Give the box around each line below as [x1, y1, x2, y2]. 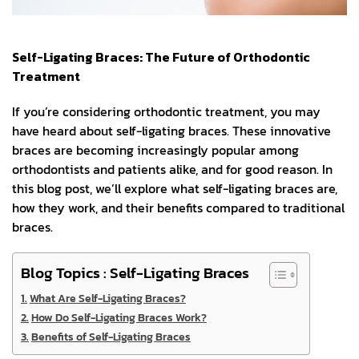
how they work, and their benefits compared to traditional [12, 197, 345, 217]
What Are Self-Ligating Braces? [29, 288, 186, 307]
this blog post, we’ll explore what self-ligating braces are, [12, 178, 337, 198]
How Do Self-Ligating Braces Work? [30, 308, 207, 326]
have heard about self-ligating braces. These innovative [12, 120, 331, 140]
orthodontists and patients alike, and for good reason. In [12, 159, 333, 179]
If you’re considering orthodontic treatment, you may [12, 101, 321, 121]
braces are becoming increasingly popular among [12, 139, 299, 159]
